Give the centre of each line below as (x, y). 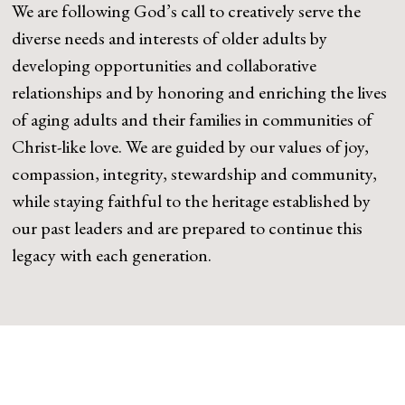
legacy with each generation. (112, 255)
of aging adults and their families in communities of (193, 119)
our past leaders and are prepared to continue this (188, 228)
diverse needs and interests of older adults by (170, 38)
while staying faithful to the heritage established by (192, 201)
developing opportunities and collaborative (165, 65)
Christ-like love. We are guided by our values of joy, (191, 146)
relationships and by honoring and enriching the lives (200, 92)
